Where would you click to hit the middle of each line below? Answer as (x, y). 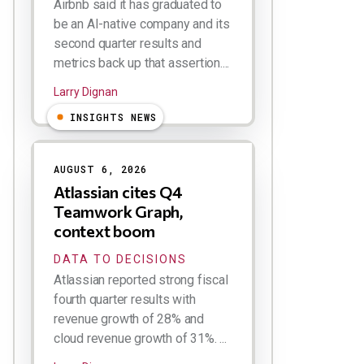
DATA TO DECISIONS (120, 259)
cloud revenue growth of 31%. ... (140, 338)
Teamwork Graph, (119, 211)
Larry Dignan (86, 91)
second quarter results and (128, 43)
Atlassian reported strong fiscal (141, 279)
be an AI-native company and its (142, 24)
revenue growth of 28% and (129, 318)
